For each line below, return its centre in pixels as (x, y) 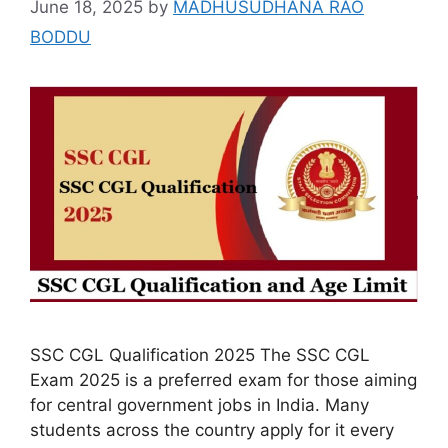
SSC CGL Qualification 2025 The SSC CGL (200, 355)
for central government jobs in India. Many (199, 405)
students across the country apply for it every (212, 430)
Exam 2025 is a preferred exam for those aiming (223, 380)
